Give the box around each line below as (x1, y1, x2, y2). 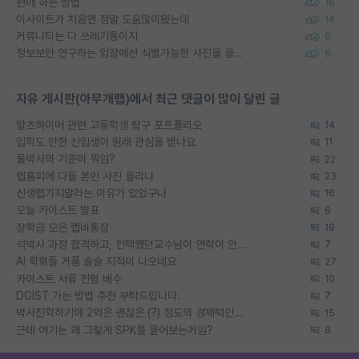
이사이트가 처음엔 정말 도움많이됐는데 (16, 12, 189, 26)
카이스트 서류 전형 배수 (16, 272, 122, 285)
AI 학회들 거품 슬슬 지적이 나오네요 (16, 255, 176, 268)
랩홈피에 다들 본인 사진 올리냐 (16, 169, 154, 183)
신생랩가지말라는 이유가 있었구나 (16, 187, 167, 200)
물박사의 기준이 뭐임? (16, 152, 115, 166)
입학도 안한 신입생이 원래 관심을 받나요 (16, 135, 196, 149)
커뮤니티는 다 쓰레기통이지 (16, 30, 138, 43)
